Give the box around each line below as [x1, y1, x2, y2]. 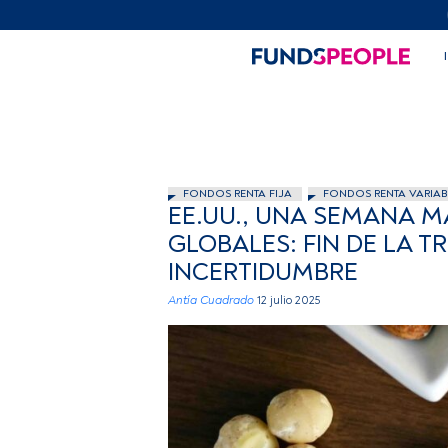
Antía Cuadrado [168, 293, 254, 308]
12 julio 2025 [257, 293, 320, 308]
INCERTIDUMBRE [168, 257, 358, 288]
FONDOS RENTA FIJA [183, 187, 292, 200]
